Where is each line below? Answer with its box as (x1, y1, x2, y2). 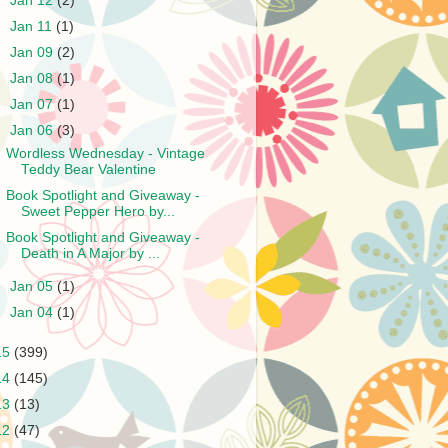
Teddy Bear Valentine (20, 162, 156, 177)
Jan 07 (10, 97, 58, 113)
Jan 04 (10, 305, 58, 321)
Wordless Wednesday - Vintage (5, 146, 205, 161)
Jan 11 (10, 18, 57, 34)
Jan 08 (10, 71, 58, 86)
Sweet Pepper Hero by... (20, 204, 175, 220)
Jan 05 (10, 279, 58, 295)
